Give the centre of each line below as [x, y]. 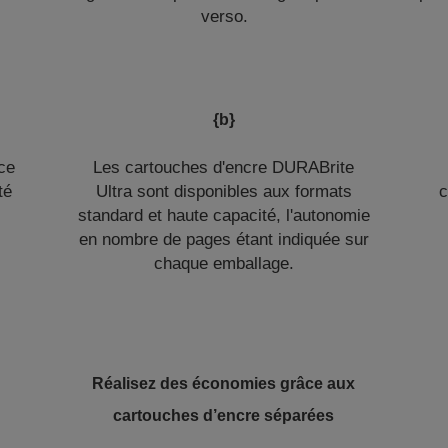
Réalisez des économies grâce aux [224, 383]
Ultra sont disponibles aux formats [223, 191]
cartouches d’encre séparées [224, 415]
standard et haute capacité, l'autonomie [223, 215]
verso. [224, 16]
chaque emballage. [223, 263]
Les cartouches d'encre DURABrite [224, 167]
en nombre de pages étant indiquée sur [223, 239]
